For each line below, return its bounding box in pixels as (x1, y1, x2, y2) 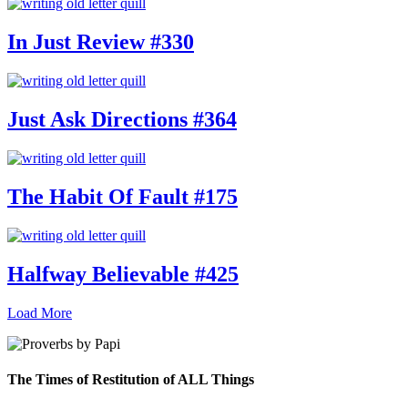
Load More (7, 304, 72, 321)
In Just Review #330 (7, 30, 194, 55)
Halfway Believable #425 (7, 261, 239, 286)
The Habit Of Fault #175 (7, 184, 238, 209)
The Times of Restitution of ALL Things (7, 371, 254, 387)
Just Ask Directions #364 (7, 107, 237, 132)
